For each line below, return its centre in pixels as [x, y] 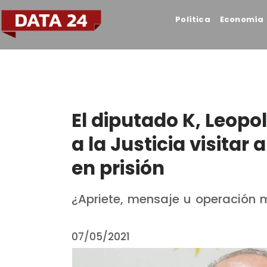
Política [193, 19]
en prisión [118, 168]
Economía [242, 19]
